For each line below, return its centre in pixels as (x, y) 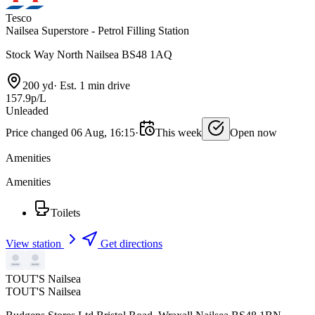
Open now (253, 133)
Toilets (65, 213)
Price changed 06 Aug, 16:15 (70, 133)
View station (35, 244)
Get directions (130, 244)
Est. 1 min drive (94, 86)
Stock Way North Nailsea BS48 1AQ (89, 55)
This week (179, 133)
